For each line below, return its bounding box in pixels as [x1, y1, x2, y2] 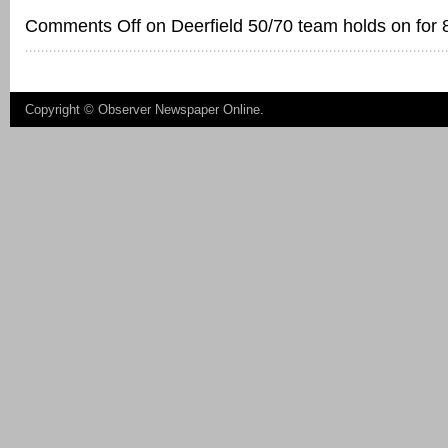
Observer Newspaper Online [98, 101, 260, 117]
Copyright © [25, 101, 98, 117]
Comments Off [25, 15, 141, 36]
